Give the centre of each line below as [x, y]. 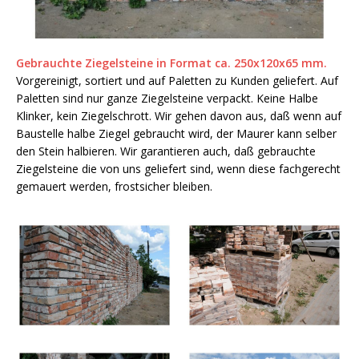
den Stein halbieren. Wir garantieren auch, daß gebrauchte [166, 151]
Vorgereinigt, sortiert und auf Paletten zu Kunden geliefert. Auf [177, 81]
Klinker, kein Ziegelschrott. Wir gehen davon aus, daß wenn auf [179, 116]
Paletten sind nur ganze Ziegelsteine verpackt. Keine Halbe [167, 99]
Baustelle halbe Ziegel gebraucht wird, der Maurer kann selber [176, 134]
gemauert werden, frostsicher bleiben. [114, 187]
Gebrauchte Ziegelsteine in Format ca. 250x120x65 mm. [171, 63]
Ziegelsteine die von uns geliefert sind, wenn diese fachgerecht [178, 169]
